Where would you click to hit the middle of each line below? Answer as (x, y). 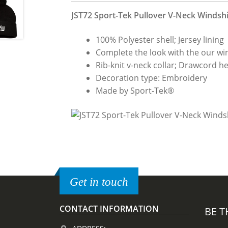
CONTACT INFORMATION (109, 209)
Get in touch (99, 182)
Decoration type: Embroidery (152, 78)
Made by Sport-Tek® (135, 91)
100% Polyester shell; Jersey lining (160, 40)
